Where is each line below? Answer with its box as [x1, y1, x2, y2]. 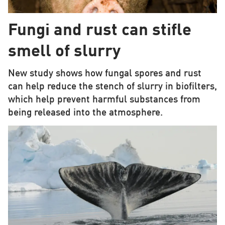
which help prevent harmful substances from [8, 95, 200, 104]
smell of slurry [8, 43, 121, 60]
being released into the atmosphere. [8, 108, 163, 118]
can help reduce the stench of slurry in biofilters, [8, 82, 217, 91]
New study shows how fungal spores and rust [8, 69, 201, 78]
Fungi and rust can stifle [8, 22, 191, 39]
